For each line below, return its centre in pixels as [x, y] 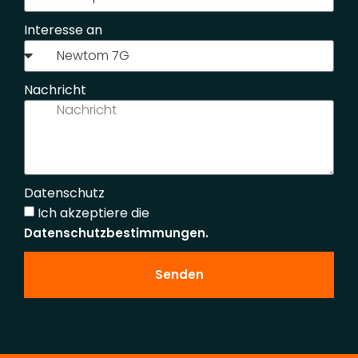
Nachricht [55, 89]
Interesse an [63, 30]
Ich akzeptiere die [93, 213]
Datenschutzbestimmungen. [116, 233]
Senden [179, 275]
